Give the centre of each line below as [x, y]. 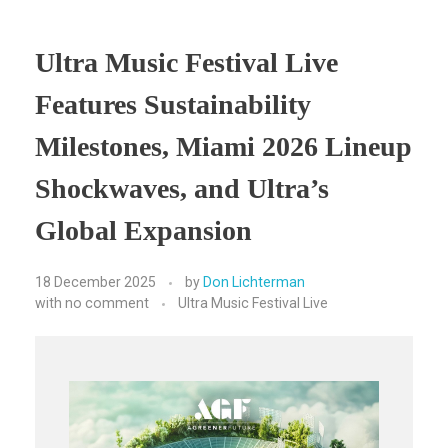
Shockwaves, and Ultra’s [182, 188]
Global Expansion [143, 230]
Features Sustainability [173, 104]
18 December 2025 [95, 282]
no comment [107, 303]
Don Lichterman [254, 282]
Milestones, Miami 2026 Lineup [223, 146]
